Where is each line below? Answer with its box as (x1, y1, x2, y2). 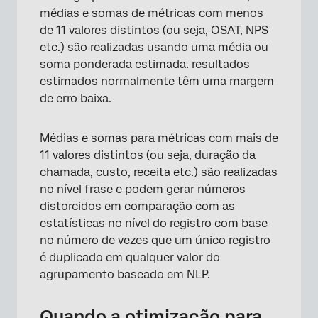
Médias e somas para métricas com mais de (40, 131, 278, 146)
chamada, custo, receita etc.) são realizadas (40, 165, 278, 180)
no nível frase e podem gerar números (40, 182, 246, 197)
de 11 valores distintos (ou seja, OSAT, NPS (40, 23, 268, 38)
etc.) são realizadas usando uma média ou (40, 40, 268, 55)
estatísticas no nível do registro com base (40, 216, 268, 231)
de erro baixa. (40, 92, 111, 106)
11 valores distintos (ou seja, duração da (40, 148, 256, 163)
